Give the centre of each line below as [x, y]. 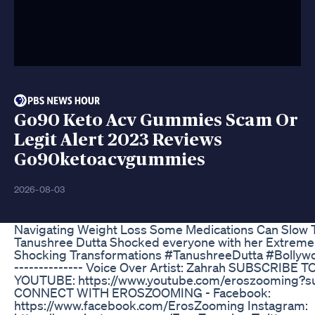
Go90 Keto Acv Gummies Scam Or [156, 120]
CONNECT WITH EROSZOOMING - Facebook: [142, 292]
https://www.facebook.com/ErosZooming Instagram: [161, 305]
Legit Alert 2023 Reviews [118, 140]
